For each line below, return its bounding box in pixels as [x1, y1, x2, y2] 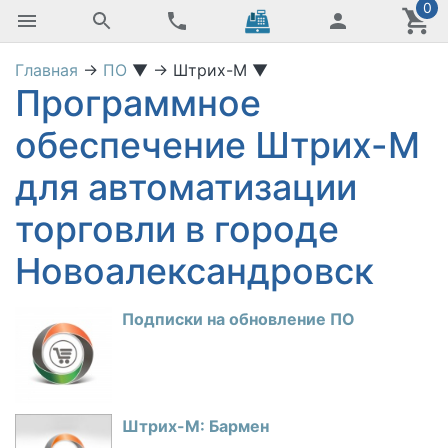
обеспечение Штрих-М [15, 123, 420, 167]
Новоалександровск [15, 249, 374, 293]
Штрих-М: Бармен [122, 416, 269, 436]
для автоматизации [15, 165, 357, 209]
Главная [15, 60, 78, 80]
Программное [15, 81, 261, 125]
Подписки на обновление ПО [122, 309, 355, 329]
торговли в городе [15, 207, 339, 251]
